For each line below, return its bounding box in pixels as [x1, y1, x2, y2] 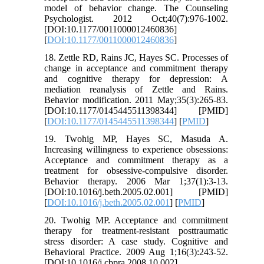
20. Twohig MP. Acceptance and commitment [44, 215, 228, 226]
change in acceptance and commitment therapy [44, 63, 228, 74]
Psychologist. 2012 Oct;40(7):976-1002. [44, 14, 228, 24]
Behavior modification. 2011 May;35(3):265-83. [44, 95, 228, 105]
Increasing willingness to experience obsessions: [44, 144, 228, 155]
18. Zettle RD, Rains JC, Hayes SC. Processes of [44, 52, 228, 63]
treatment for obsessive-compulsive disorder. [44, 166, 228, 176]
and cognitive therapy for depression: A [44, 74, 228, 84]
